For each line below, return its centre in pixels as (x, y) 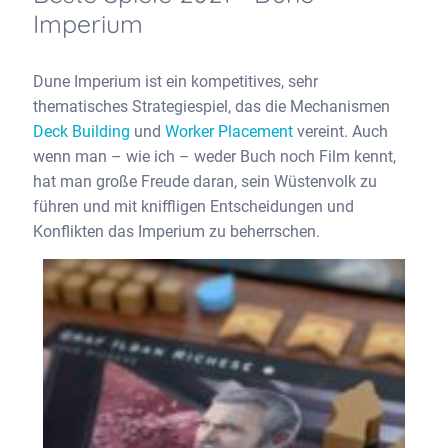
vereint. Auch (340, 131)
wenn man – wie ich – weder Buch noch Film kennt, (214, 156)
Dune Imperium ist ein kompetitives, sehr (175, 81)
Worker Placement (229, 131)
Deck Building (81, 131)
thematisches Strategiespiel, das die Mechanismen (211, 106)
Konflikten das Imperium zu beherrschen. (178, 231)
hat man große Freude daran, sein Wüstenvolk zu (205, 181)
